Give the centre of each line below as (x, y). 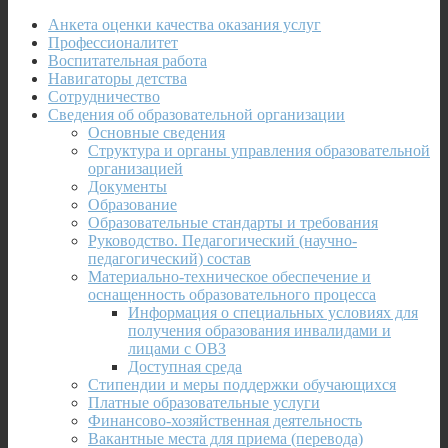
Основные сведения (156, 132)
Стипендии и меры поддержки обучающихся (242, 384)
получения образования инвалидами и (259, 330)
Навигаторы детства (117, 78)
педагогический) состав (169, 258)
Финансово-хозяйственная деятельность (225, 420)
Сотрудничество (104, 96)
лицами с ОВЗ (177, 348)
